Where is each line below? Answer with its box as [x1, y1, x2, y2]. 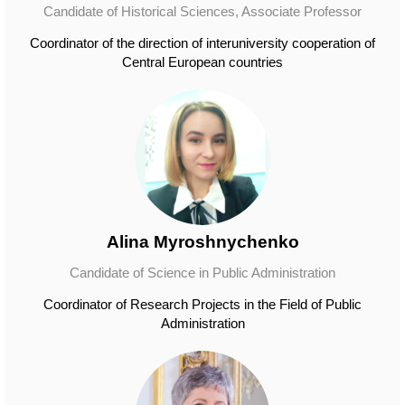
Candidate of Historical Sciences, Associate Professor [43, 4, 362, 19]
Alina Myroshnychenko [106, 232, 299, 251]
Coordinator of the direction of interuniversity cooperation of [30, 35, 375, 51]
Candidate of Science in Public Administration [70, 265, 335, 280]
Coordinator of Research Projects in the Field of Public [43, 297, 362, 312]
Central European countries [122, 54, 283, 70]
